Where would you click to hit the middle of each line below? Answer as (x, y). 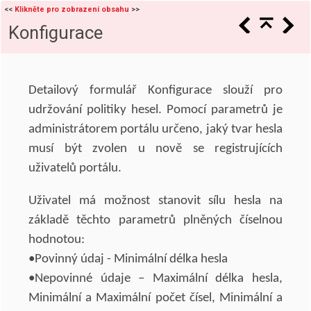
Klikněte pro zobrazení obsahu (72, 9)
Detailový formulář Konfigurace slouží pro (155, 91)
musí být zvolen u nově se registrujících (155, 149)
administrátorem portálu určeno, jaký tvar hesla (155, 129)
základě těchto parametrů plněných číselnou (155, 220)
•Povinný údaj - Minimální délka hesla (128, 259)
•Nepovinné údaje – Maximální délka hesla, (155, 279)
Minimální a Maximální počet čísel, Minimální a (155, 298)
